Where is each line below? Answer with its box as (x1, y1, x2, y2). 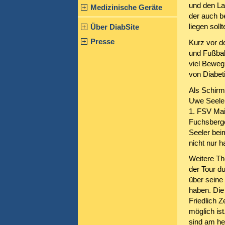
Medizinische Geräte (90, 3, 163, 12)
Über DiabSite (90, 23, 140, 32)
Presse (90, 37, 115, 46)
